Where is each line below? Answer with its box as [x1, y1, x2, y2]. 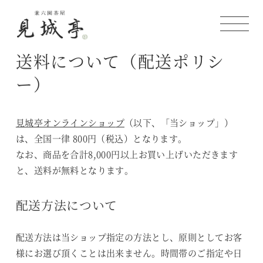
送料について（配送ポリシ [15, 49, 225, 73]
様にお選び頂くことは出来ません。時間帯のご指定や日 [15, 247, 242, 259]
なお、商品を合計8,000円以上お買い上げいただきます [15, 148, 238, 161]
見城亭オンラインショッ [15, 116, 116, 129]
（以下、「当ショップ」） [124, 116, 233, 129]
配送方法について [15, 195, 117, 214]
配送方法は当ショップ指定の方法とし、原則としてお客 [15, 231, 242, 244]
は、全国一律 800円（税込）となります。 [15, 132, 187, 145]
